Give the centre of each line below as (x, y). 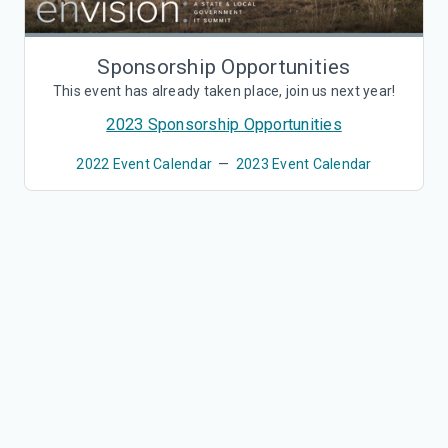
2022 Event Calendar (144, 164)
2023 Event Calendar (303, 164)
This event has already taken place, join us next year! (224, 91)
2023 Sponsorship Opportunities (224, 125)
